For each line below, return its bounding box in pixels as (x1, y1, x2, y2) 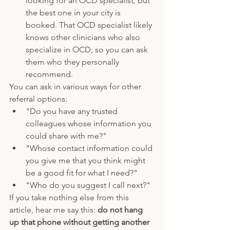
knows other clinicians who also (26, 32, 142, 42)
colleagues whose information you (26, 118, 154, 128)
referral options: (9, 93, 69, 104)
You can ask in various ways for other (9, 81, 143, 91)
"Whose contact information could (26, 143, 155, 153)
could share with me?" (26, 130, 107, 141)
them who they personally (26, 56, 121, 67)
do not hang (98, 204, 145, 215)
